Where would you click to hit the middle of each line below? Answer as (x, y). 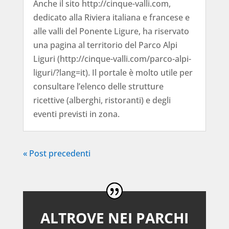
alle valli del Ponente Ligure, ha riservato (111, 31)
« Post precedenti (56, 154)
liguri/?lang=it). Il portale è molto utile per (113, 73)
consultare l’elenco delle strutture (98, 87)
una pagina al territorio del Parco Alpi (105, 45)
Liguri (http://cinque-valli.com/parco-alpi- (112, 59)
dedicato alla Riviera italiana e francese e (111, 18)
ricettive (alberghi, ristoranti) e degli (102, 100)
